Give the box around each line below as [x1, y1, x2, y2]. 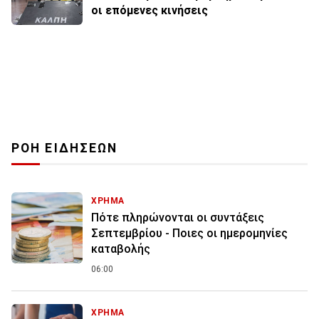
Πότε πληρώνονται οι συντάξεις [91, 211, 264, 225]
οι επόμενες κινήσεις [91, 4, 208, 18]
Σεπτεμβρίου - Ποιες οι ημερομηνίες [91, 226, 288, 241]
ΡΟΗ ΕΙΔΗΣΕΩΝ [11, 141, 118, 156]
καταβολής [91, 242, 150, 256]
